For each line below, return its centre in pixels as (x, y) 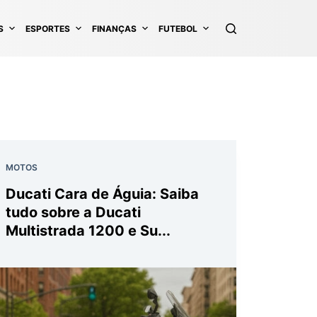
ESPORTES (48, 28)
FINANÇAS (114, 28)
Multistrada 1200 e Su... (88, 231)
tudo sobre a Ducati (73, 212)
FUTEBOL (178, 28)
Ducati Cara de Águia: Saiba (102, 194)
